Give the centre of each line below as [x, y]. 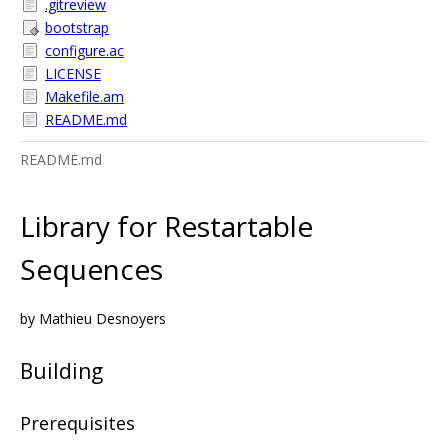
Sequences [91, 268]
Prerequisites [77, 423]
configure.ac [84, 50]
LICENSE [73, 73]
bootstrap [77, 27]
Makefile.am [84, 96]
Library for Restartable [166, 225]
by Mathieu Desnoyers [93, 318]
